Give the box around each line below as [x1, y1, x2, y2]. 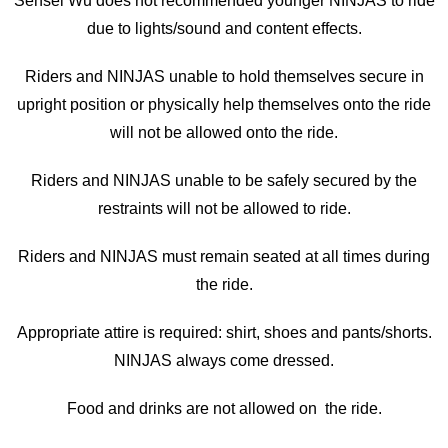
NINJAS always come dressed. [114, 351, 334, 369]
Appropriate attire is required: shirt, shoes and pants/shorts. [16, 323, 432, 341]
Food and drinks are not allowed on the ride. [66, 399, 382, 417]
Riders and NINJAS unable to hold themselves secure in [24, 67, 424, 85]
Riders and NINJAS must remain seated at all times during [18, 247, 430, 265]
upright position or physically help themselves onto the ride [17, 95, 431, 113]
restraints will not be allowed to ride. [97, 199, 351, 217]
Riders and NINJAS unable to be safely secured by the [31, 171, 417, 189]
